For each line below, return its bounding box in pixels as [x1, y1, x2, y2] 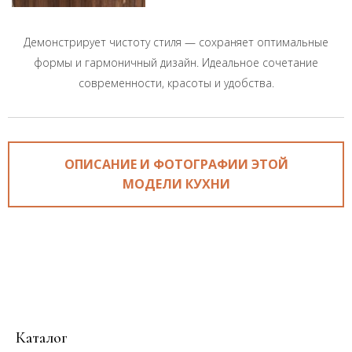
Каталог [16, 328, 68, 347]
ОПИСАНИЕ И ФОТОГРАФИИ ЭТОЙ [64, 156, 288, 173]
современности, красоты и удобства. [78, 75, 274, 90]
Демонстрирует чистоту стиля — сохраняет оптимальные [24, 35, 328, 49]
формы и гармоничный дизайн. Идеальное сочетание [34, 55, 318, 70]
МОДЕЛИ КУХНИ [122, 175, 230, 192]
